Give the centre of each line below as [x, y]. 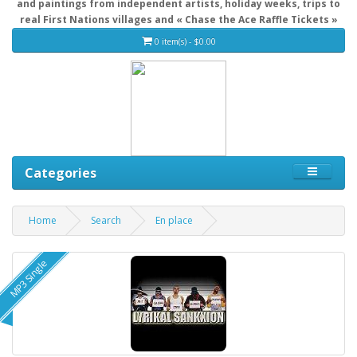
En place [174, 221]
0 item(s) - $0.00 [185, 41]
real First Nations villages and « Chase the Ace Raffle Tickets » [178, 20]
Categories [61, 173]
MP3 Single [29, 279]
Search [106, 221]
